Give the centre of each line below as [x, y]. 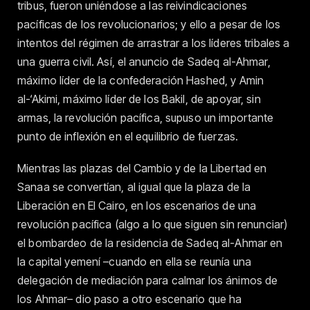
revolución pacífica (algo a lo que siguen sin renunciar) [153, 225]
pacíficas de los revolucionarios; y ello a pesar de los [149, 24]
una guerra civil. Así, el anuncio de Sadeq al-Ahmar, [144, 61]
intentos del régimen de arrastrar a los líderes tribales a [154, 43]
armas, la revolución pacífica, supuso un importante [146, 117]
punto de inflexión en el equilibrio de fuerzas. [128, 136]
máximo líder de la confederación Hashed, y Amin [141, 80]
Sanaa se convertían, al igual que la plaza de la [134, 187]
